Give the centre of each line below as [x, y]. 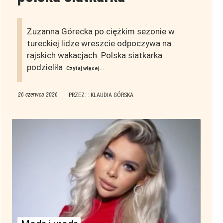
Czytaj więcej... [85, 69]
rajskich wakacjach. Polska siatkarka [94, 56]
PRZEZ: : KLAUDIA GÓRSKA [101, 95]
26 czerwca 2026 [38, 95]
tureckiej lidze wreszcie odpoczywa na [99, 44]
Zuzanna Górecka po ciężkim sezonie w [101, 32]
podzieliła [46, 67]
